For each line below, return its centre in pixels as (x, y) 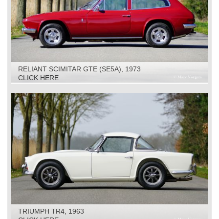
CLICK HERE (38, 77)
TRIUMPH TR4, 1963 (51, 211)
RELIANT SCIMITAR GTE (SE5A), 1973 (79, 69)
